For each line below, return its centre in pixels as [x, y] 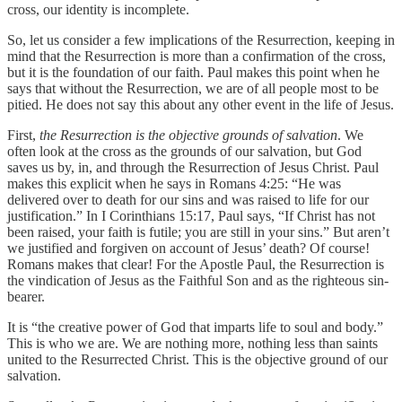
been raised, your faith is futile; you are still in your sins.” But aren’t [198, 232]
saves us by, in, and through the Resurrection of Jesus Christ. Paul [193, 168]
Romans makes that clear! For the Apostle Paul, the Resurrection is [196, 265]
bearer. [26, 297]
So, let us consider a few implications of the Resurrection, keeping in [201, 40]
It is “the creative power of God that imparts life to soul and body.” [195, 328]
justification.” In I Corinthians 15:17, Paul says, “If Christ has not [191, 216]
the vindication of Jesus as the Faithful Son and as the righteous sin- [198, 281]
